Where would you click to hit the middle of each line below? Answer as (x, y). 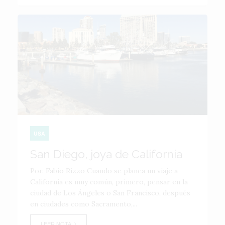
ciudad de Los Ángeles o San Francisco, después (110, 193)
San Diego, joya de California (106, 154)
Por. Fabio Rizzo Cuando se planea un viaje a (104, 171)
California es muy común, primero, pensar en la (109, 182)
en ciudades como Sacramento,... (84, 204)
